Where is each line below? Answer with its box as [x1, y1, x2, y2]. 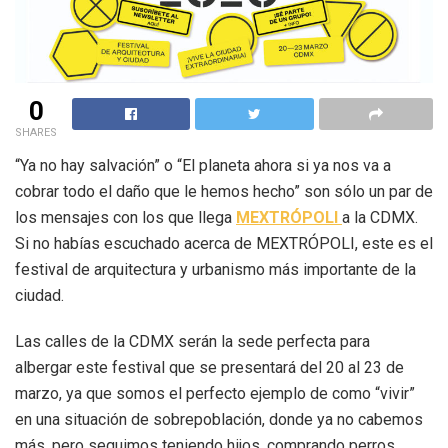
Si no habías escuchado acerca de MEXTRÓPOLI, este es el [15, 233, 433, 253]
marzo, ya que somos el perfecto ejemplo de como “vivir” [15, 383, 415, 403]
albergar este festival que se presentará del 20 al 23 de [15, 357, 404, 377]
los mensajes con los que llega [15, 207, 236, 227]
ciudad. [15, 285, 64, 305]
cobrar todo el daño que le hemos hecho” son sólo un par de [15, 181, 433, 201]
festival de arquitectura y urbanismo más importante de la [15, 259, 416, 279]
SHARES [15, 125, 57, 139]
